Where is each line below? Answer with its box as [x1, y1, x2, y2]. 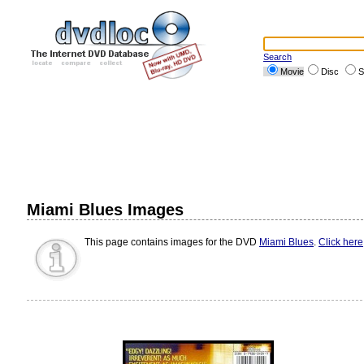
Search [263, 52, 292, 62]
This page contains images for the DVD [84, 236, 259, 248]
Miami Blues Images [27, 201, 184, 219]
